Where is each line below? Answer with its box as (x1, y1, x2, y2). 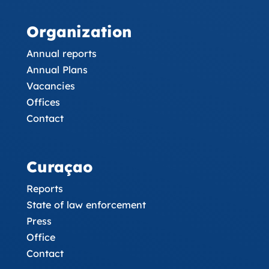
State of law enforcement (26, 199, 146, 211)
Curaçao (26, 157, 92, 176)
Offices (26, 96, 60, 108)
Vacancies (26, 80, 75, 92)
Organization (26, 22, 131, 41)
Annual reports (26, 47, 97, 59)
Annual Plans (26, 64, 88, 76)
